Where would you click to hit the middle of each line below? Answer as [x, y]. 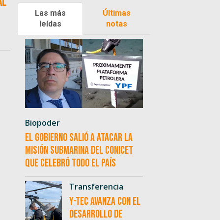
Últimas [116, 13]
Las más [50, 13]
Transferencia [96, 187]
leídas [50, 24]
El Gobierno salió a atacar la [79, 138]
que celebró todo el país [70, 164]
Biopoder [42, 123]
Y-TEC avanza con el [105, 202]
